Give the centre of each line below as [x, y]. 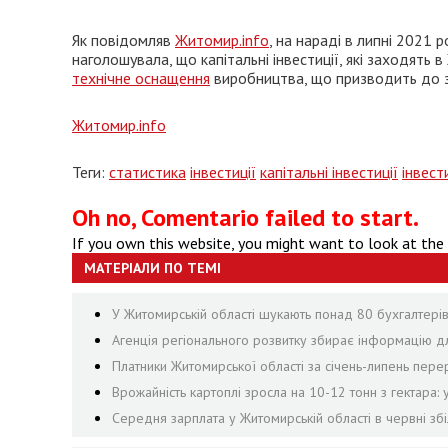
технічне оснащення [141, 78]
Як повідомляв [123, 40]
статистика [147, 172]
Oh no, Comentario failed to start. [245, 217]
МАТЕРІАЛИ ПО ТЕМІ [152, 268]
